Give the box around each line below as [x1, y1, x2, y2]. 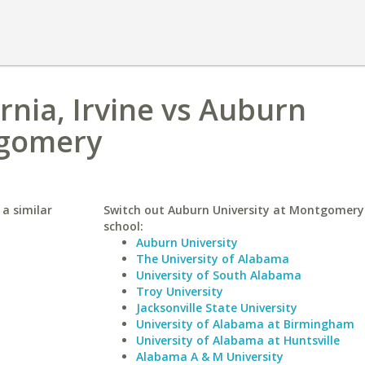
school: [103, 218, 143, 234]
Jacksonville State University [135, 300, 297, 315]
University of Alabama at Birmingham [135, 316, 354, 332]
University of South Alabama [135, 267, 301, 283]
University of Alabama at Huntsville [135, 332, 340, 348]
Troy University [135, 284, 223, 299]
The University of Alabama [135, 251, 289, 266]
